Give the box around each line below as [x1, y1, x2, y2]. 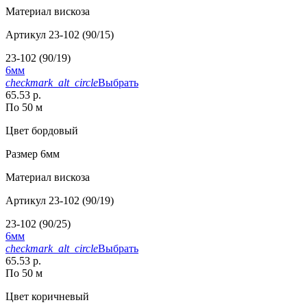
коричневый [29, 291, 89, 303]
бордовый [29, 125, 78, 137]
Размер [5, 148, 38, 160]
